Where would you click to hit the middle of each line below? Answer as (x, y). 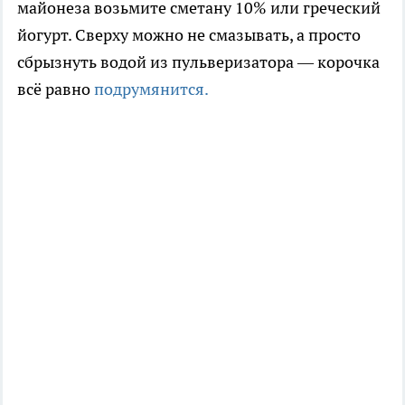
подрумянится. (151, 89)
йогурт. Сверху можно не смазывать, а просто (189, 34)
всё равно (56, 89)
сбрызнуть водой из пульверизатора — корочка (198, 61)
